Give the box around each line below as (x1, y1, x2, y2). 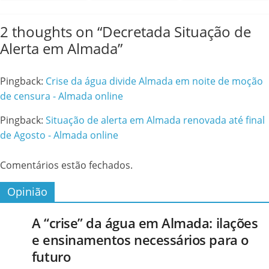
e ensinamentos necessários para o (31, 230, 249, 249)
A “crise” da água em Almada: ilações (31, 213, 258, 232)
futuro (31, 247, 71, 265)
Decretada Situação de (102, 21, 251, 41)
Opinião (7, 184, 47, 199)
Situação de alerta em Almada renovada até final (46, 113, 265, 127)
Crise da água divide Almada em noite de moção (46, 74, 263, 88)
